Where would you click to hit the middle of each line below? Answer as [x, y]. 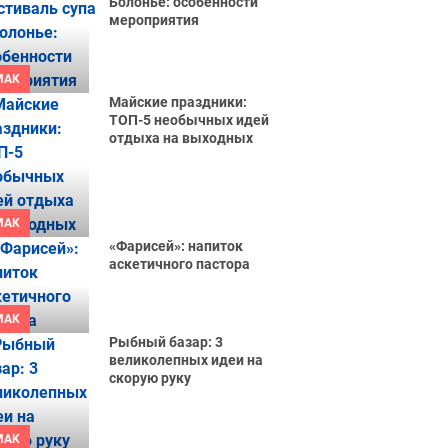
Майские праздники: [178, 102]
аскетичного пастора [180, 264]
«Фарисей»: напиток [176, 246]
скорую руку [150, 378]
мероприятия [154, 20]
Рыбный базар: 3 [166, 342]
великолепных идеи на [186, 360]
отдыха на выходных [181, 138]
